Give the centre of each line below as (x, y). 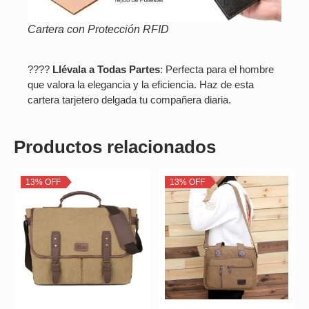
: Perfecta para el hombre (217, 70)
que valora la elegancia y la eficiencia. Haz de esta (141, 85)
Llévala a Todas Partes (106, 70)
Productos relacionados (115, 147)
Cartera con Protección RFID (98, 29)
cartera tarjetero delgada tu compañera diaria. (129, 100)
